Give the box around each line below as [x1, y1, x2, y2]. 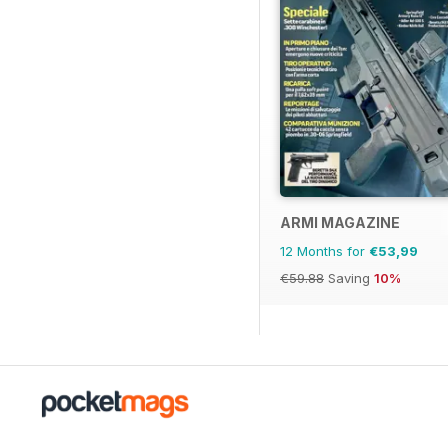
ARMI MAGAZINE [280, 214, 400, 232]
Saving [324, 270, 374, 287]
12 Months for [280, 243, 369, 260]
